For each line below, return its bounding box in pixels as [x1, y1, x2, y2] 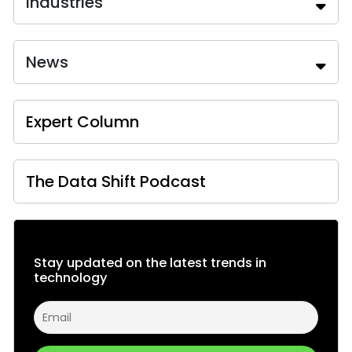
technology [34, 269, 108, 287]
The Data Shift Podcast [26, 170, 206, 192]
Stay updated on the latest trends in [34, 254, 266, 272]
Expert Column [26, 111, 139, 133]
